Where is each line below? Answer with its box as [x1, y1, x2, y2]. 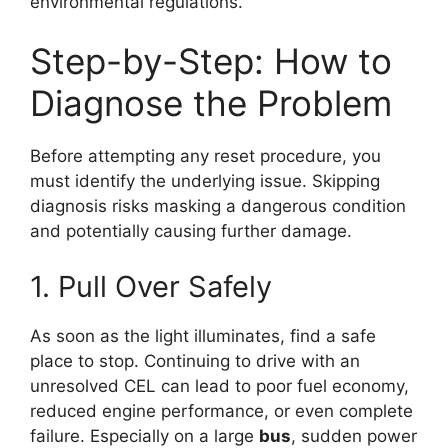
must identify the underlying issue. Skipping [30, 171, 380, 192]
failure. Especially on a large [30, 425, 259, 446]
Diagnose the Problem [30, 82, 392, 125]
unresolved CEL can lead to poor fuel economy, [30, 375, 409, 396]
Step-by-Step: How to [30, 40, 392, 83]
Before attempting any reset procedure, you [30, 146, 381, 167]
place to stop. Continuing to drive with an [30, 350, 360, 371]
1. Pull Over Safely [30, 268, 272, 304]
